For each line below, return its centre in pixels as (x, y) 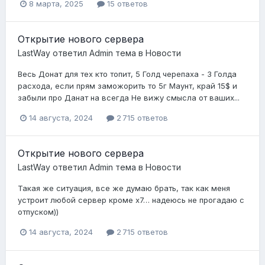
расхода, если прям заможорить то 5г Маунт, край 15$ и (127, 86)
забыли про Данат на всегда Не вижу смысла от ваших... (129, 98)
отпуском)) (38, 212)
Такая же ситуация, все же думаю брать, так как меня (124, 188)
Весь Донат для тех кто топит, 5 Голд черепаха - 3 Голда (127, 74)
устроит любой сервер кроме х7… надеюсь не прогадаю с (131, 200)
